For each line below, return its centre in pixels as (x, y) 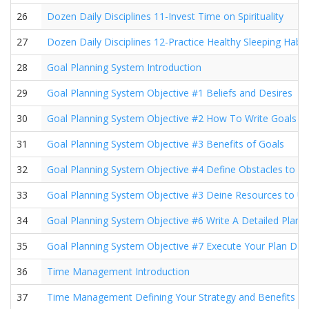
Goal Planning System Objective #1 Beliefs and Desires (170, 93)
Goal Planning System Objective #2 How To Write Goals (172, 118)
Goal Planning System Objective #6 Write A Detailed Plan (174, 220)
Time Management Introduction (118, 271)
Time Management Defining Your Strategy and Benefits (171, 297)
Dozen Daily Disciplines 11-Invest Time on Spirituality (165, 16)
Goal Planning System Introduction (124, 67)
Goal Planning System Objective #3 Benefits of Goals (166, 144)
